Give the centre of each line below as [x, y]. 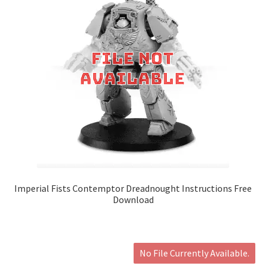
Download [133, 200]
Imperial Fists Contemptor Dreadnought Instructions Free [133, 189]
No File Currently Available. [195, 253]
